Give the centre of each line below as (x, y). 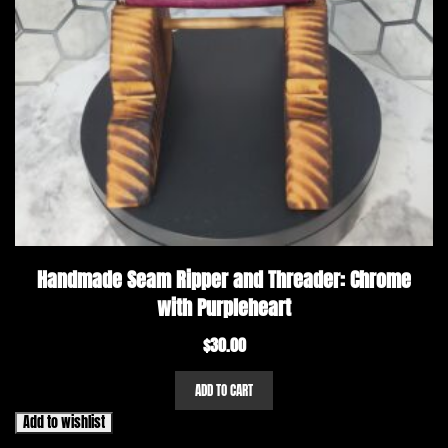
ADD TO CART (224, 391)
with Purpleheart (224, 308)
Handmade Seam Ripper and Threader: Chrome (224, 280)
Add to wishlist (64, 423)
